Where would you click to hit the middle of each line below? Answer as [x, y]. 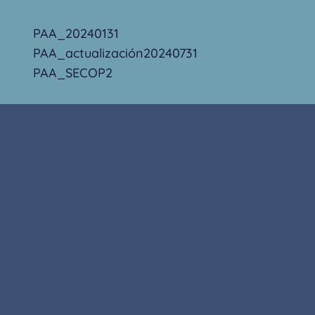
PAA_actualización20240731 [116, 53]
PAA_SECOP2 [73, 73]
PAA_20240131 [76, 34]
